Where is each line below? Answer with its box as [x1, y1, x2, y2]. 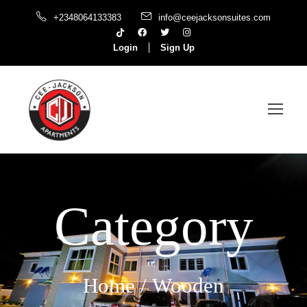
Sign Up [160, 42, 195, 53]
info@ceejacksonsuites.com [158, 12, 271, 23]
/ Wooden [135, 273, 224, 297]
